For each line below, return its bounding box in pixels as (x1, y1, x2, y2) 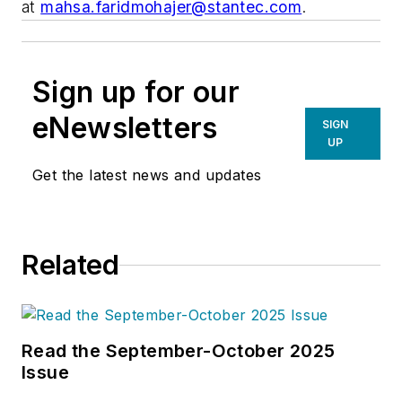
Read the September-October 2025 (22, 340, 336, 363)
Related (22, 249, 119, 282)
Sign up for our (32, 74, 240, 110)
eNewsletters (32, 110, 218, 146)
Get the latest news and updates (32, 166, 262, 185)
